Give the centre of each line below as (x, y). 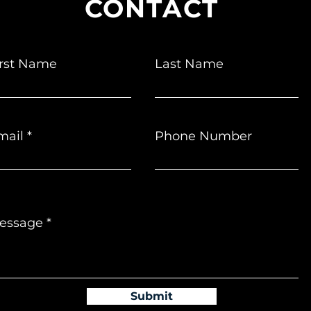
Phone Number (203, 136)
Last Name (189, 64)
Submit (152, 296)
